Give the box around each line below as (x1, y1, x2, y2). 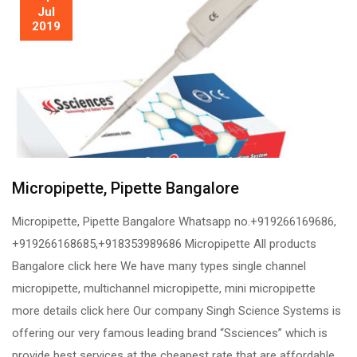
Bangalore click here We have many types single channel (12, 258, 306, 273)
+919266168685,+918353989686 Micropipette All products (12, 236, 316, 251)
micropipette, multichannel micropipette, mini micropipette (12, 280, 316, 296)
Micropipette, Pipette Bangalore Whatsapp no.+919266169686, (12, 214, 336, 229)
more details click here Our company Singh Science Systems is (12, 303, 341, 318)
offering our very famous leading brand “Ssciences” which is (12, 325, 328, 340)
